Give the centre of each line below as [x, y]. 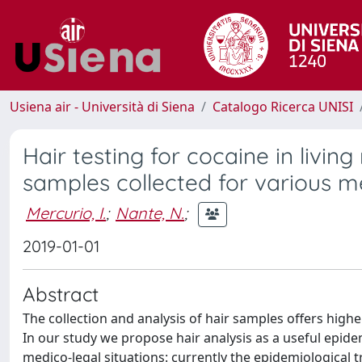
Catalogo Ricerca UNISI [283, 107]
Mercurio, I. [66, 213]
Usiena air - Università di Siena [102, 107]
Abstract [61, 294]
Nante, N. [150, 213]
